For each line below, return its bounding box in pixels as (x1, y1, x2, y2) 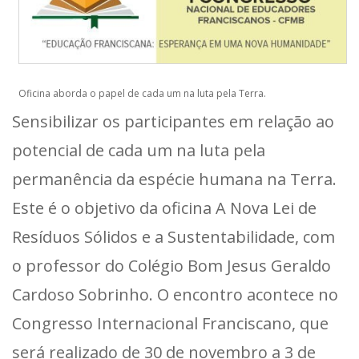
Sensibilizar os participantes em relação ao (12, 110, 334, 132)
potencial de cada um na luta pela (12, 139, 265, 161)
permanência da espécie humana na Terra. (12, 167, 337, 190)
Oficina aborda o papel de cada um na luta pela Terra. (18, 87, 267, 101)
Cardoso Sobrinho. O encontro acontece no (12, 283, 338, 305)
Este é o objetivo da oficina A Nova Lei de (12, 196, 317, 219)
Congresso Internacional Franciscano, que (12, 312, 329, 334)
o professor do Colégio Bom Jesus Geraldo (12, 254, 331, 276)
